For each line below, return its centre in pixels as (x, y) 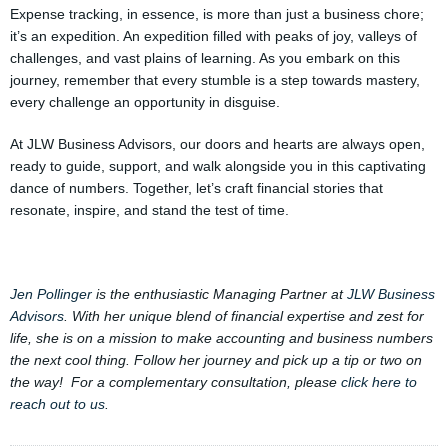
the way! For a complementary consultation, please (175, 382)
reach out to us (57, 404)
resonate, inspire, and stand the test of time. (149, 210)
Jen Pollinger (53, 294)
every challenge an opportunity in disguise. (145, 102)
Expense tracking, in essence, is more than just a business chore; (217, 14)
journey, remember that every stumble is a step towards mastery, (215, 80)
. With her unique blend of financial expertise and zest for (244, 316)
